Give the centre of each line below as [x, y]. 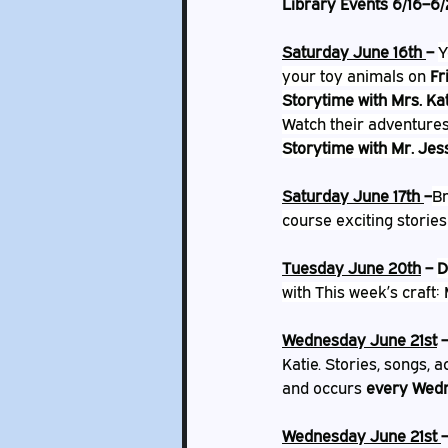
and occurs [324, 388]
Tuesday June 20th [351, 268]
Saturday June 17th [353, 196]
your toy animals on [356, 76]
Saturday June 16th [354, 52]
